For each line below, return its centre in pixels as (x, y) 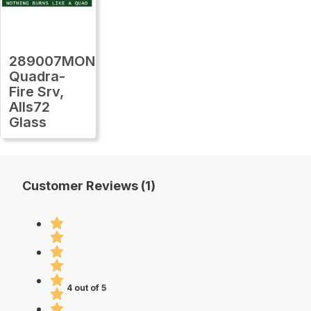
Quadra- (37, 76)
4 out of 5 (87, 288)
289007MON (52, 61)
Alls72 (30, 107)
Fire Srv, (36, 91)
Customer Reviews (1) (89, 185)
